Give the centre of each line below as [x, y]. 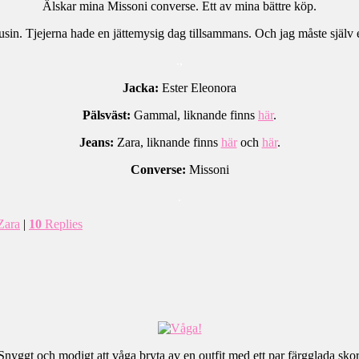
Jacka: [141, 88]
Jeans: [96, 143]
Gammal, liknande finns [194, 115]
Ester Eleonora [198, 88]
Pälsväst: [107, 115]
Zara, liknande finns [167, 143]
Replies [62, 224]
